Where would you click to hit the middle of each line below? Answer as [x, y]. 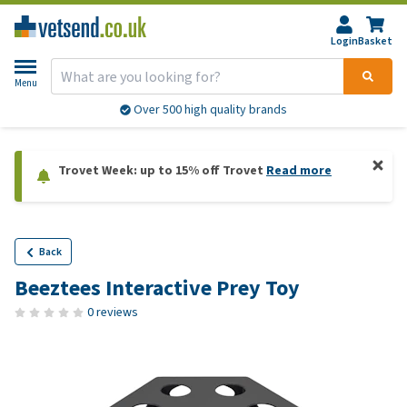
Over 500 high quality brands [209, 110]
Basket [375, 41]
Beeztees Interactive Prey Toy [157, 288]
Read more [299, 170]
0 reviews [113, 312]
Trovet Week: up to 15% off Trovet [162, 170]
